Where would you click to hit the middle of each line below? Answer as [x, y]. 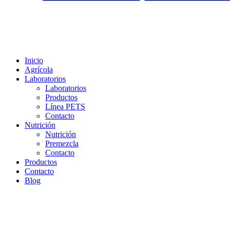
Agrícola [39, 70]
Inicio [34, 61]
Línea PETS [65, 107]
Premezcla [62, 144]
